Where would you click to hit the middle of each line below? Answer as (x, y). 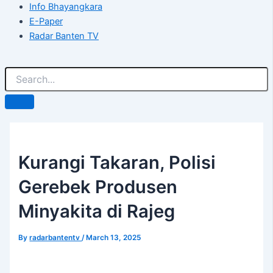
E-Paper (46, 22)
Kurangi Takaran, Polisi (117, 163)
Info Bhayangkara (66, 7)
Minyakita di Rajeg (97, 211)
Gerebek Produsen (98, 187)
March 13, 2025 (114, 238)
